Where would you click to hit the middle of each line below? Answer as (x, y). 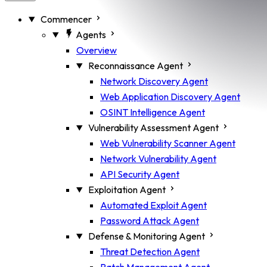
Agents (91, 35)
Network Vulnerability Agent (158, 159)
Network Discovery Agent (154, 81)
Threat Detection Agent (150, 252)
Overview (97, 50)
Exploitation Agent (127, 190)
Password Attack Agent (150, 221)
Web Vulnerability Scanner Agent (168, 143)
